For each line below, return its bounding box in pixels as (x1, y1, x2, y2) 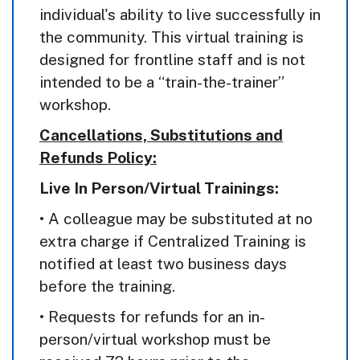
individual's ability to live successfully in (39, 6, 321, 24)
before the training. (39, 277, 175, 296)
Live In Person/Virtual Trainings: (39, 179, 279, 198)
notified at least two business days (39, 255, 287, 273)
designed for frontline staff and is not (39, 51, 305, 69)
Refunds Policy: (39, 149, 157, 167)
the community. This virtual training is (39, 28, 304, 47)
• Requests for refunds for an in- (39, 308, 265, 326)
